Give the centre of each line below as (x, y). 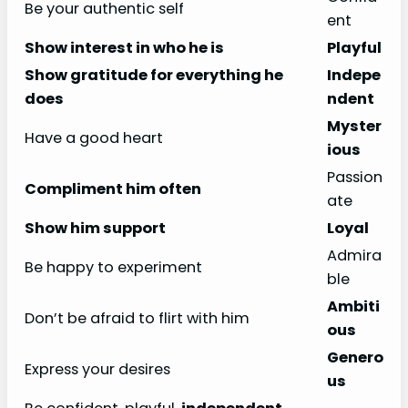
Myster (354, 127)
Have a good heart (94, 138)
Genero (355, 358)
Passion (355, 178)
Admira (354, 256)
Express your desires (97, 370)
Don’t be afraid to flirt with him (137, 319)
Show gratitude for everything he (154, 76)
